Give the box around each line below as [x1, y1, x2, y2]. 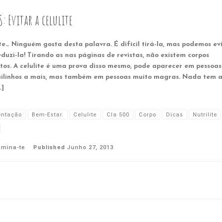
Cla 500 [106, 111, 129, 118]
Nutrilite [193, 111, 218, 118]
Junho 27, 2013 [66, 144, 113, 151]
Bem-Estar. [31, 111, 64, 118]
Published [33, 144, 67, 151]
